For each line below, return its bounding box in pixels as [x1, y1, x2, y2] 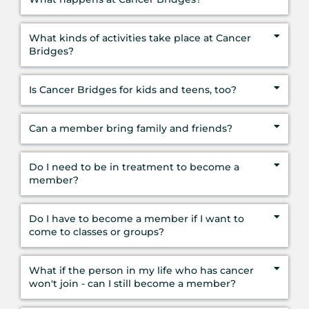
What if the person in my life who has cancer [29, 264, 254, 276]
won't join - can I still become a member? [29, 277, 236, 289]
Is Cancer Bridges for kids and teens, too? [29, 83, 237, 95]
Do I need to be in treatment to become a [29, 161, 239, 172]
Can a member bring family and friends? [29, 122, 232, 134]
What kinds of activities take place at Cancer [29, 32, 251, 43]
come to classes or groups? [29, 226, 164, 237]
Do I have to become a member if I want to [29, 212, 244, 224]
